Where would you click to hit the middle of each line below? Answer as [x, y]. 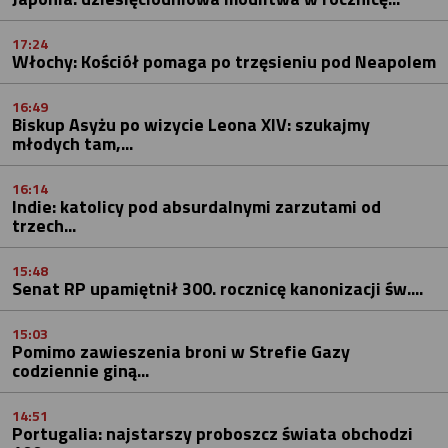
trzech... [44, 225]
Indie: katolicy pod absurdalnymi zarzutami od [196, 206]
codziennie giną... [80, 370]
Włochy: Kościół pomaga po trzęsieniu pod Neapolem [224, 61]
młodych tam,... [72, 143]
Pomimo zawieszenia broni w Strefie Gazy [181, 351]
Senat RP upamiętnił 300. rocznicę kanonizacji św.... [217, 288]
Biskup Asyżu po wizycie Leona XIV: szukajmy [191, 124]
